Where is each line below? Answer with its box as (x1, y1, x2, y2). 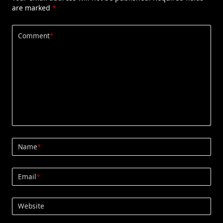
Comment (18, 31, 50, 41)
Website (18, 201, 44, 211)
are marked (12, 2, 52, 12)
